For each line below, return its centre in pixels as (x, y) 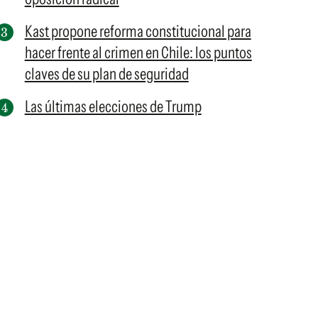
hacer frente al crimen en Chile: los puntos (138, 53)
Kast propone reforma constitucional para (138, 31)
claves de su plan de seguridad (106, 74)
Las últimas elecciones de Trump (113, 106)
